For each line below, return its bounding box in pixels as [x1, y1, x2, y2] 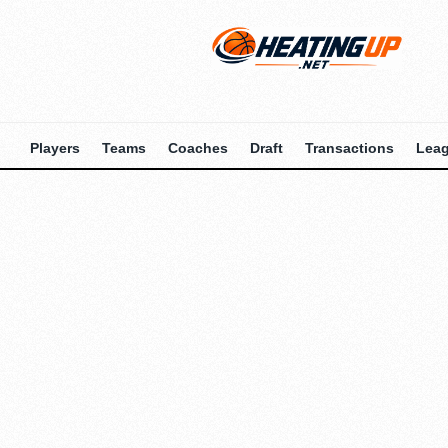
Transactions [304, 140, 394, 156]
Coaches [167, 140, 228, 156]
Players [29, 140, 80, 156]
